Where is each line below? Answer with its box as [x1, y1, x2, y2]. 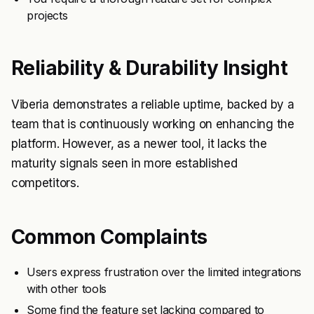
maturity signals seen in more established [11, 156, 238, 170]
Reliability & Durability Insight [11, 56, 288, 80]
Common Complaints [11, 225, 207, 249]
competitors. [11, 176, 79, 190]
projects [27, 8, 68, 22]
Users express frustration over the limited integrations [27, 265, 302, 279]
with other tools [27, 282, 107, 296]
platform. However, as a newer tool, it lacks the [11, 137, 267, 151]
